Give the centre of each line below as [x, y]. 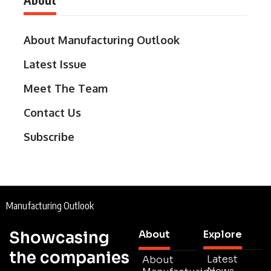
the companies [69, 258]
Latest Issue [55, 64]
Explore [223, 234]
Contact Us [52, 112]
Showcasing [59, 238]
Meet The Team [66, 88]
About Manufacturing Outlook [102, 40]
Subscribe [49, 136]
